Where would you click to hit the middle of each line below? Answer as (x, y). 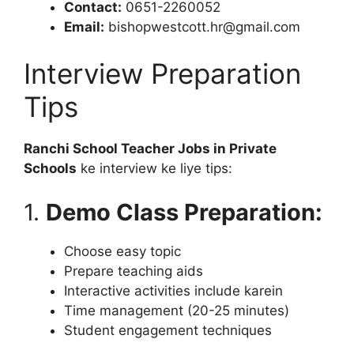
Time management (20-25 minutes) (177, 310)
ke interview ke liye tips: (154, 168)
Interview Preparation (162, 73)
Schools (50, 168)
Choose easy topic (122, 251)
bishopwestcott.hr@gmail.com (202, 26)
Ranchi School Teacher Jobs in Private (150, 149)
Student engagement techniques (168, 330)
